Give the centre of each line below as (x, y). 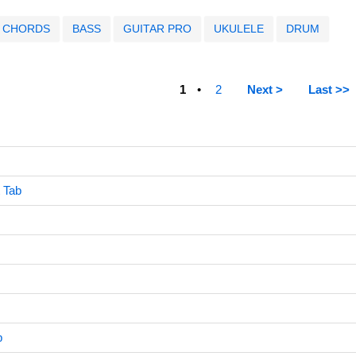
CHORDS (26, 29)
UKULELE (238, 29)
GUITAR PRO (157, 29)
